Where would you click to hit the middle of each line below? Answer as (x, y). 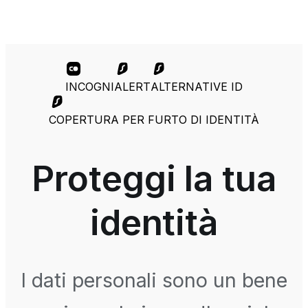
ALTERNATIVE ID (197, 87)
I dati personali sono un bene (154, 280)
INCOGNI (90, 87)
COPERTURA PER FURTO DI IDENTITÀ (154, 120)
